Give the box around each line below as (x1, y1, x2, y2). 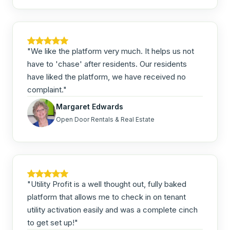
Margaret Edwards (56, 102, 123, 111)
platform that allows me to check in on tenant (27, 192, 186, 202)
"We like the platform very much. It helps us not (27, 46, 194, 56)
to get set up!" (27, 218, 78, 227)
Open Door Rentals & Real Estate (56, 115, 155, 123)
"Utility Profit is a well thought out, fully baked (27, 179, 186, 189)
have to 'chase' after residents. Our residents (27, 59, 187, 69)
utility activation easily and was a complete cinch (27, 205, 198, 215)
